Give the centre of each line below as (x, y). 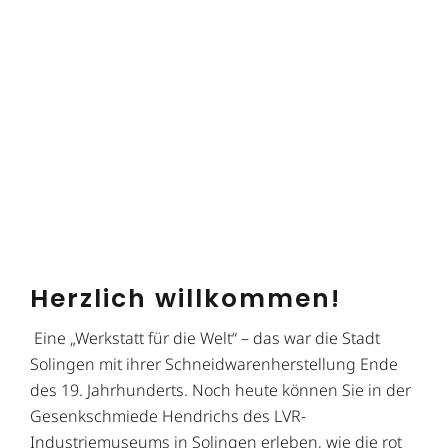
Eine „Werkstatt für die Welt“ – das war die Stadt (205, 337)
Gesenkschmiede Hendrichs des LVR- (168, 415)
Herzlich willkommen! (185, 298)
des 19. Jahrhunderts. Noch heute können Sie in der (220, 389)
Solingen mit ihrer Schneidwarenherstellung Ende (214, 363)
